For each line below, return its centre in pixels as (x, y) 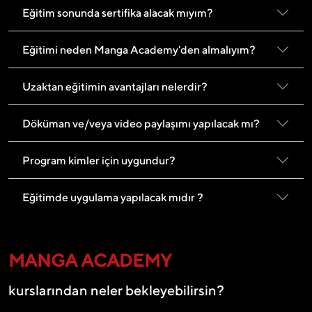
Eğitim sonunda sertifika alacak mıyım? (118, 13)
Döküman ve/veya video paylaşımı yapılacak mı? (141, 123)
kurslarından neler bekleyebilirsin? (116, 290)
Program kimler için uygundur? (99, 160)
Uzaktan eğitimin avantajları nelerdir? (115, 86)
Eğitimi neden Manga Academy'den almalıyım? (139, 49)
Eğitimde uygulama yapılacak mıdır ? (113, 197)
